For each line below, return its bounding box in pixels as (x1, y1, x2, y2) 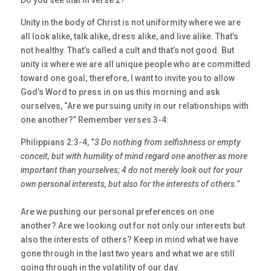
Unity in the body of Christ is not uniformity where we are (20, 18, 241, 28)
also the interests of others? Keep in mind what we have (20, 235, 238, 245)
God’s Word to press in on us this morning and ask (20, 87, 220, 97)
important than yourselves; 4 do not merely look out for (20, 165, 226, 175)
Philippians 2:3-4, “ (20, 137, 94, 148)
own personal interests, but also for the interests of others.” (20, 179, 240, 189)
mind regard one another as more (124, 151, 247, 162)
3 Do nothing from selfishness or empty (94, 137, 241, 148)
